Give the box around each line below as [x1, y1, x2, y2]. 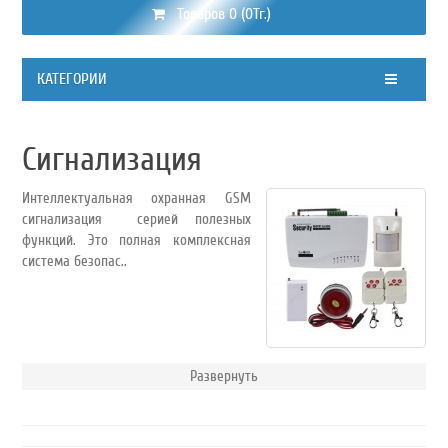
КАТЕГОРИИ [36, 69, 107, 90]
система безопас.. [21, 252, 127, 271]
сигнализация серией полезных [21, 210, 252, 229]
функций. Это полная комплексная [21, 231, 252, 250]
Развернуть [189, 367, 258, 386]
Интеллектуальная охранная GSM [21, 189, 252, 208]
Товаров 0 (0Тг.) [164, 4, 271, 25]
